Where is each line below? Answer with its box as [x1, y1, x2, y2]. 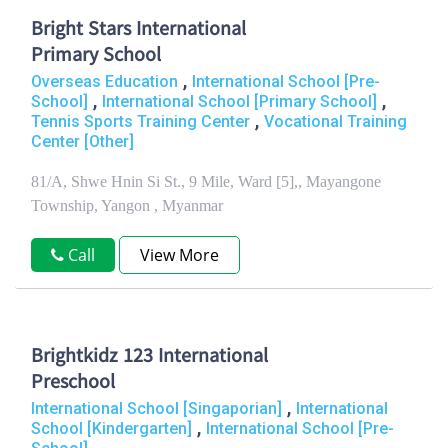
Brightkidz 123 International [31, 340, 268, 375]
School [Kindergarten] [31, 419, 192, 438]
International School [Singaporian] [31, 399, 282, 418]
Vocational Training [264, 112, 407, 131]
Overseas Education [31, 72, 178, 91]
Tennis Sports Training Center [31, 112, 250, 131]
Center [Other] [31, 132, 134, 151]
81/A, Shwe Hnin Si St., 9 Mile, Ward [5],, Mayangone [31, 173, 381, 190]
